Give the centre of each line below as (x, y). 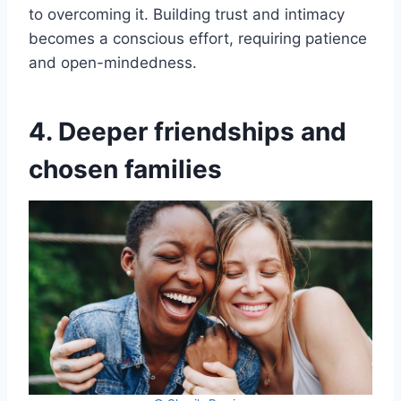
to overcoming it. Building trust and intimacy (187, 14)
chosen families (125, 169)
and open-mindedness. (113, 62)
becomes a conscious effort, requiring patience (198, 38)
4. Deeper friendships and (188, 131)
